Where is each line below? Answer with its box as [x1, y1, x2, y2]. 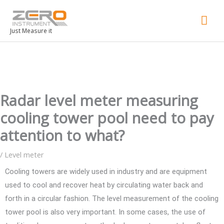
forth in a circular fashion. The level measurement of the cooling [5, 193, 218, 203]
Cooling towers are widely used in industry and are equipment [5, 166, 207, 176]
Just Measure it [10, 26, 52, 35]
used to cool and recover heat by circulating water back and [5, 180, 203, 189]
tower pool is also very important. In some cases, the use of [5, 207, 205, 216]
